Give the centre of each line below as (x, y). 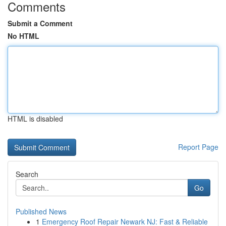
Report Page (198, 147)
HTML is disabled (35, 119)
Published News (41, 211)
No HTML (23, 36)
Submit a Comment (40, 23)
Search (27, 174)
